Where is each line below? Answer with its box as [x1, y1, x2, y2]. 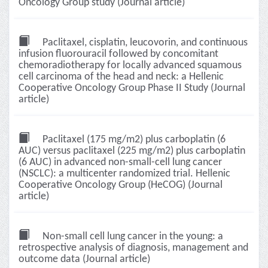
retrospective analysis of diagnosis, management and [19, 242, 248, 254]
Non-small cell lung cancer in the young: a [40, 231, 223, 242]
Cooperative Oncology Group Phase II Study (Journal [19, 83, 245, 94]
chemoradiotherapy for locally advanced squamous [19, 60, 242, 71]
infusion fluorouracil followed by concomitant [19, 48, 218, 60]
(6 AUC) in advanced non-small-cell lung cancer [19, 157, 222, 168]
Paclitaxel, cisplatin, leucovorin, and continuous [40, 37, 248, 48]
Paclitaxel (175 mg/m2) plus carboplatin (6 [40, 134, 226, 145]
